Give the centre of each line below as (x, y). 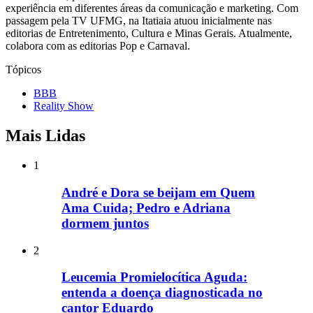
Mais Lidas (45, 136)
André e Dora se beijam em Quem (158, 192)
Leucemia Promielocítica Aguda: (154, 277)
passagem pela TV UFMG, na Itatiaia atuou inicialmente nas (139, 21)
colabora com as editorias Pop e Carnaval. (98, 46)
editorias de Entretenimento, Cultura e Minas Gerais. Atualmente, (149, 34)
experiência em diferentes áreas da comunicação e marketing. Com (152, 8)
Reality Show (64, 106)
